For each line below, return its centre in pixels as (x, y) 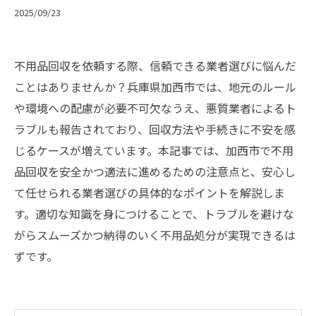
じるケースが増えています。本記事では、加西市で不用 (154, 150)
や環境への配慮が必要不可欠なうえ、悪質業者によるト (155, 108)
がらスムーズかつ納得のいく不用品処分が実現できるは (155, 235)
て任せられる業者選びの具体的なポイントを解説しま (150, 193)
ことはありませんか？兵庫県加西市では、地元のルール (155, 87)
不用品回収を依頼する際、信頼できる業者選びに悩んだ (155, 66)
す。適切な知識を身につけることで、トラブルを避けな (154, 214)
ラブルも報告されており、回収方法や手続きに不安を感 (155, 129)
